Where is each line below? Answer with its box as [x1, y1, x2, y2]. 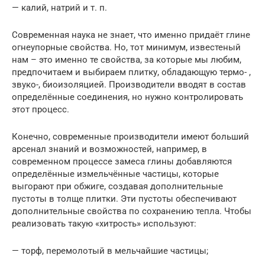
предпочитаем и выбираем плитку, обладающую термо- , [12, 67, 251, 78]
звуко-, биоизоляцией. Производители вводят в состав [12, 79, 246, 91]
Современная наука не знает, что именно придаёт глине [12, 30, 250, 41]
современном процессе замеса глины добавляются [12, 156, 232, 167]
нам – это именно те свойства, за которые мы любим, [12, 54, 241, 66]
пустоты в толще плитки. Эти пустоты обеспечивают [12, 193, 237, 205]
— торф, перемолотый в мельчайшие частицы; [12, 245, 208, 257]
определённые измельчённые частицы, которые [12, 169, 219, 180]
